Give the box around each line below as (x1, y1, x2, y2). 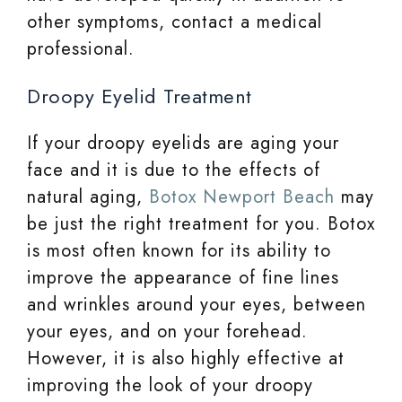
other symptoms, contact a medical (27, 9, 322, 36)
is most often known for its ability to (27, 238, 331, 265)
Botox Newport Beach (149, 184, 335, 211)
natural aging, (27, 184, 149, 211)
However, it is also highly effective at (27, 345, 345, 372)
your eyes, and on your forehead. (27, 319, 308, 345)
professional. (27, 36, 135, 63)
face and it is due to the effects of (27, 157, 320, 184)
